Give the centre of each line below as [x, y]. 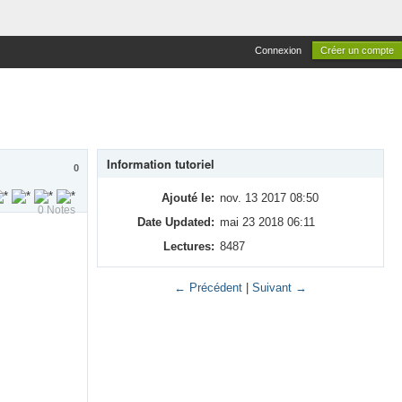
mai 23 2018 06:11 [268, 222]
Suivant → [280, 288]
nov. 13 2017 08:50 [270, 198]
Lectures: [189, 246]
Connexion [278, 50]
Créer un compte [357, 50]
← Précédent [208, 288]
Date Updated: [176, 222]
